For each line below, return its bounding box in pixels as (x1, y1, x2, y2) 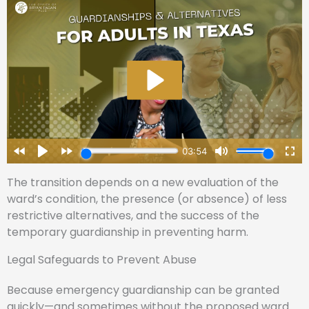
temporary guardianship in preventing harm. (7, 223, 248, 240)
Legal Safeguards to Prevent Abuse (7, 251, 197, 268)
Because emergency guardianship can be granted (7, 281, 279, 298)
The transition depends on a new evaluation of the (7, 174, 279, 190)
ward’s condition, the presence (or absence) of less (7, 190, 287, 207)
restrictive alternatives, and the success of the (7, 207, 259, 223)
